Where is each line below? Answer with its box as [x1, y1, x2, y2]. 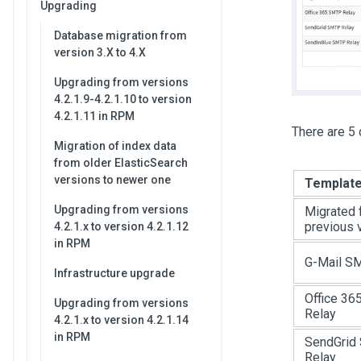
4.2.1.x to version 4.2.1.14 [54, 313, 189, 326]
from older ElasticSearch [54, 156, 188, 169]
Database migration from [54, 29, 187, 42]
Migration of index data [54, 139, 176, 152]
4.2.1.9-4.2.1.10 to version [54, 93, 192, 106]
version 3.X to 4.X [54, 46, 146, 59]
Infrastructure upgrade [54, 267, 175, 280]
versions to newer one [54, 173, 171, 186]
